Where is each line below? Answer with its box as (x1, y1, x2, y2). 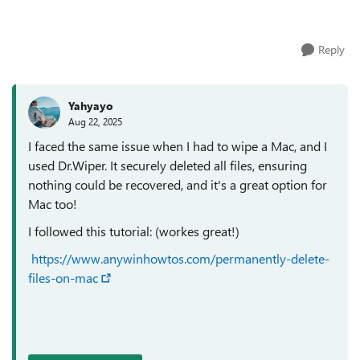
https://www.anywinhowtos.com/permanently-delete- (31, 250, 329, 267)
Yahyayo (68, 97, 113, 113)
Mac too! (28, 195, 77, 212)
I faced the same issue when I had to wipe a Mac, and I (28, 137, 327, 154)
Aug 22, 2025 (68, 114, 122, 128)
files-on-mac (28, 269, 98, 286)
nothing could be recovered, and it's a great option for (28, 176, 327, 193)
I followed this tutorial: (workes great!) (28, 223, 239, 239)
